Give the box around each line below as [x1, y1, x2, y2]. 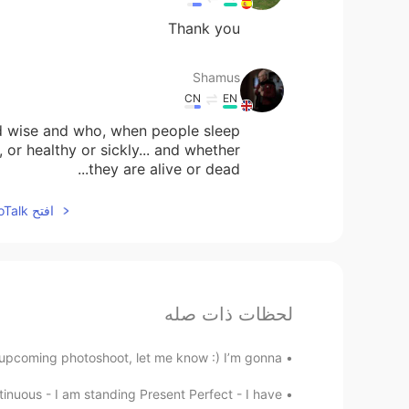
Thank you [168, 18, 240, 37]
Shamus [193, 68, 240, 85]
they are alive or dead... [89, 159, 240, 178]
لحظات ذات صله [164, 302, 293, 325]
